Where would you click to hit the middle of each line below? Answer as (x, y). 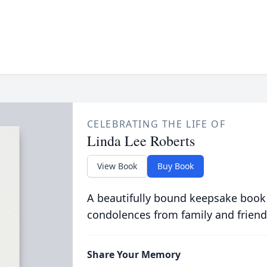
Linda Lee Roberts (141, 141)
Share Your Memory (133, 254)
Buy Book (175, 166)
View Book (117, 166)
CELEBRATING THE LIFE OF (156, 124)
